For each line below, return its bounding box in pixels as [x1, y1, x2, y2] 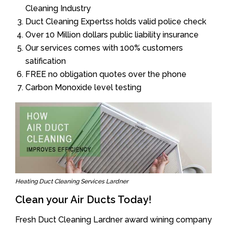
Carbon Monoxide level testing [25, 82, 141, 92]
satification [25, 56, 66, 66]
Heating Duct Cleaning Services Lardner [15, 178, 128, 185]
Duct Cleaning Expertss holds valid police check [25, 16, 206, 26]
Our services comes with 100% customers [25, 43, 183, 53]
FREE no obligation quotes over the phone [25, 69, 186, 79]
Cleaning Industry [25, 3, 91, 13]
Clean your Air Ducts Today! [15, 194, 152, 206]
